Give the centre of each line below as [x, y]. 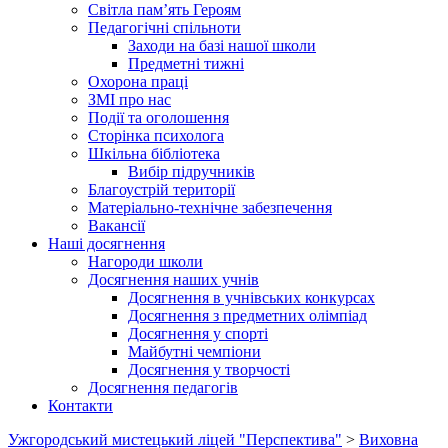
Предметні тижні [186, 63]
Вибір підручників [191, 171]
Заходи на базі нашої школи [222, 45]
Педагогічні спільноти [164, 27]
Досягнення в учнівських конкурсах [251, 297]
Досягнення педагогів [163, 387]
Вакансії [116, 225]
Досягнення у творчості [209, 369]
